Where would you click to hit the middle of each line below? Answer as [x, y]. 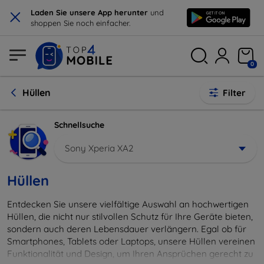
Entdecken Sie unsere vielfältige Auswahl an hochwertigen [128, 204]
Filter [234, 93]
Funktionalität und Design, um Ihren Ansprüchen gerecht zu [130, 253]
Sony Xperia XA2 [99, 148]
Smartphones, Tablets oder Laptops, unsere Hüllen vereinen [131, 241]
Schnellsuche [79, 125]
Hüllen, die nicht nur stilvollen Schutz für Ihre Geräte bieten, [130, 216]
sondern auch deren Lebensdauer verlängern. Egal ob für [127, 229]
